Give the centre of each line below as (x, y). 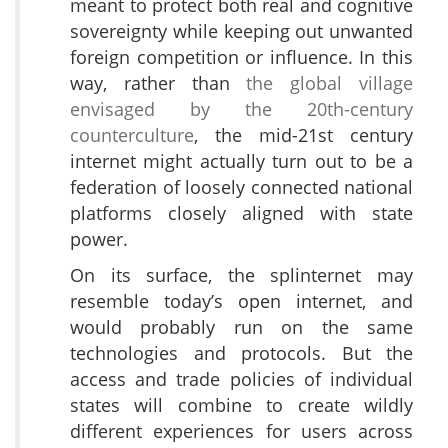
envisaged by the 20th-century (241, 109)
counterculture (132, 135)
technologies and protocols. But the (241, 353)
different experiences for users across (241, 431)
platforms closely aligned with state (241, 213)
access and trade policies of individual (241, 379)
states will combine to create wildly (241, 405)
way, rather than (158, 83)
